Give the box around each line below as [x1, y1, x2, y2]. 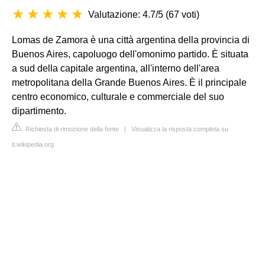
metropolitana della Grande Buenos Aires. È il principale [12, 77, 247, 88]
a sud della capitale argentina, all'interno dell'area [12, 63, 219, 73]
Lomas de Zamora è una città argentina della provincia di [12, 35, 250, 45]
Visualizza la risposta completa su [131, 125, 228, 132]
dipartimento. [12, 106, 66, 116]
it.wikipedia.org [12, 141, 54, 148]
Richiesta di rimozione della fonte [24, 125, 119, 132]
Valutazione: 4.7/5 [88, 9, 163, 20]
